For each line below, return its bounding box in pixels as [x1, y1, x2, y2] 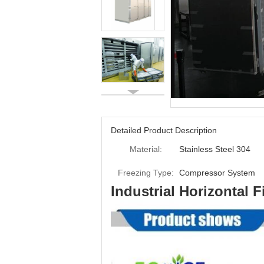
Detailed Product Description [111, 126, 217, 135]
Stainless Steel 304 [179, 144, 250, 154]
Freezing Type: [118, 168, 174, 177]
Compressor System [179, 168, 255, 177]
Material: [130, 144, 162, 154]
